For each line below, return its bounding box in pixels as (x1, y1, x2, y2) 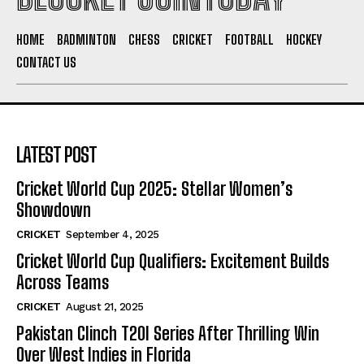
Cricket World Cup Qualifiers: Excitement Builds (16, 249, 329, 272)
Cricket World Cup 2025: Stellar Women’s (16, 177, 292, 200)
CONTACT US (16, 54, 76, 70)
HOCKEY (286, 31, 322, 47)
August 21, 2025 (66, 300, 144, 313)
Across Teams (16, 271, 109, 293)
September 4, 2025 (66, 227, 159, 240)
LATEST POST (16, 142, 97, 167)
